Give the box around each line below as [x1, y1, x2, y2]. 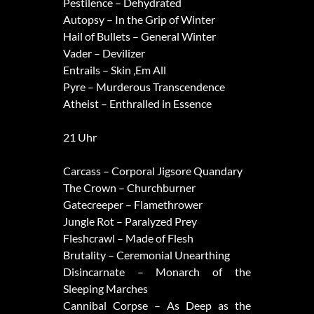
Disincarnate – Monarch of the [62, 265, 252, 279]
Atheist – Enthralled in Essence [62, 97, 212, 111]
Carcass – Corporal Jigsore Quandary [62, 164, 243, 178]
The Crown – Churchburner [62, 181, 196, 195]
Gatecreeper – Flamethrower [62, 198, 203, 212]
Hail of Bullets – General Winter [62, 29, 216, 43]
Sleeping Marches [62, 282, 148, 296]
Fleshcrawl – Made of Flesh [62, 231, 193, 245]
